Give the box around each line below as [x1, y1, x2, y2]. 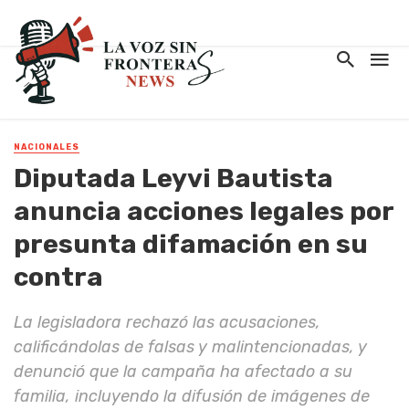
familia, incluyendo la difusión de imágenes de [14, 386, 370, 406]
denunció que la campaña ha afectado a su [14, 362, 352, 382]
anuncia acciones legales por [14, 195, 393, 227]
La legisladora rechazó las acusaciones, [14, 312, 320, 332]
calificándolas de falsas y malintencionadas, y [14, 337, 367, 357]
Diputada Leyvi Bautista [14, 163, 333, 194]
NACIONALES [14, 142, 79, 152]
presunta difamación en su [14, 228, 368, 260]
